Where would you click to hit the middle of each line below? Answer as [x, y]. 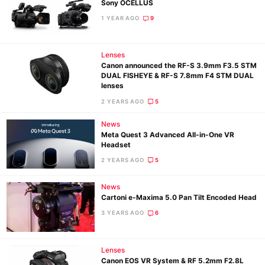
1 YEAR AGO [121, 18]
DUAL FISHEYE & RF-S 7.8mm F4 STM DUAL [178, 76]
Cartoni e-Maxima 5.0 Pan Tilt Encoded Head [179, 198]
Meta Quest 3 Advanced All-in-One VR [168, 135]
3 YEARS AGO [123, 213]
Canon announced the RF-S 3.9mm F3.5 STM [179, 66]
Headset [116, 145]
